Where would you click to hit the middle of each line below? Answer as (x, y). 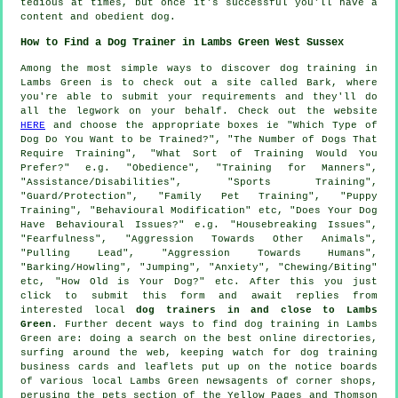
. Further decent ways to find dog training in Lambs (215, 324)
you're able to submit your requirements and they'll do (199, 96)
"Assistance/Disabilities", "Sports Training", (199, 182)
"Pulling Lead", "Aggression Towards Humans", (199, 253)
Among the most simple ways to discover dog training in (199, 68)
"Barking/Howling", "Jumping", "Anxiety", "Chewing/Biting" (199, 267)
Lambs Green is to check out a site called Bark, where (199, 82)
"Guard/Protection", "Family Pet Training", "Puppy (199, 196)
